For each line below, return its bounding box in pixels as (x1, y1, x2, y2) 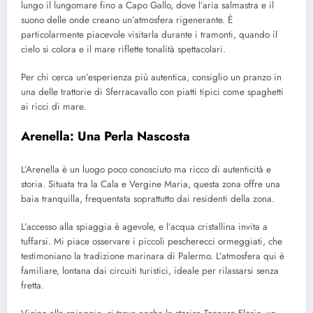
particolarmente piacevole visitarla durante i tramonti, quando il (21, 27, 277, 41)
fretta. (21, 278, 44, 292)
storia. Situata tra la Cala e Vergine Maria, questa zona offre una (21, 177, 280, 191)
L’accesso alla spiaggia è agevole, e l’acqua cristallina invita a (21, 219, 268, 233)
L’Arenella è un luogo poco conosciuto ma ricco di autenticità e (21, 162, 271, 176)
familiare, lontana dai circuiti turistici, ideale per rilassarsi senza (21, 263, 279, 277)
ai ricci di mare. (21, 100, 86, 114)
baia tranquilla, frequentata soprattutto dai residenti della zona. (21, 191, 275, 205)
